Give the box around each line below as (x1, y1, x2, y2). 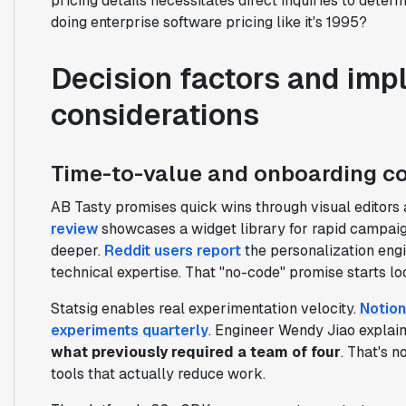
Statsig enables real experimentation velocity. (50, 298, 360, 318)
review (50, 218, 98, 238)
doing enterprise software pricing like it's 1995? (50, 12, 367, 32)
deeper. (50, 240, 104, 260)
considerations (50, 95, 259, 133)
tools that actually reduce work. (50, 363, 266, 383)
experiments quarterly (50, 320, 208, 340)
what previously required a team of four (50, 342, 341, 362)
